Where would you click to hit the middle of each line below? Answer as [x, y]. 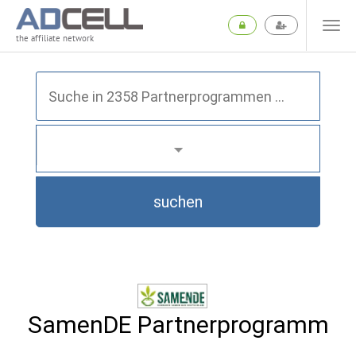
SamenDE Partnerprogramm [178, 325]
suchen [178, 202]
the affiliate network [55, 39]
